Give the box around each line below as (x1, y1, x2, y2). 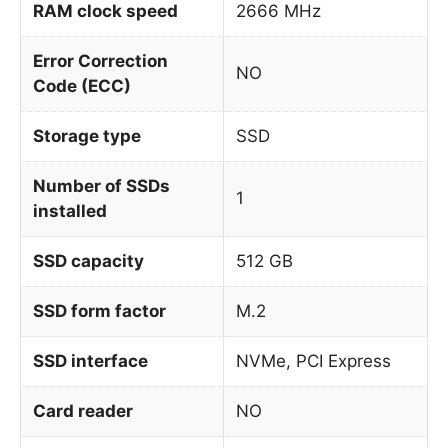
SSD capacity (33, 250, 144, 271)
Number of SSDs (33, 175, 170, 196)
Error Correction (33, 50, 168, 71)
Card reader (33, 400, 133, 421)
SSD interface (33, 350, 148, 371)
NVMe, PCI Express (236, 350, 391, 371)
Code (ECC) (33, 75, 131, 96)
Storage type (33, 125, 141, 146)
